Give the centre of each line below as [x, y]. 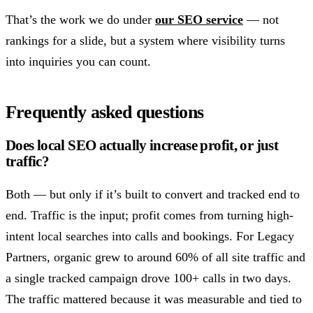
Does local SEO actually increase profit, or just [142, 145]
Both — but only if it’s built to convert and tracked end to [153, 194]
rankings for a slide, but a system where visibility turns [145, 40]
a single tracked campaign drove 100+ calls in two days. [148, 278]
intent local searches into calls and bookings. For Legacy [150, 236]
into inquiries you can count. [78, 61]
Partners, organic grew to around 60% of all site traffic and [155, 257]
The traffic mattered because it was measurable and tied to [154, 299]
